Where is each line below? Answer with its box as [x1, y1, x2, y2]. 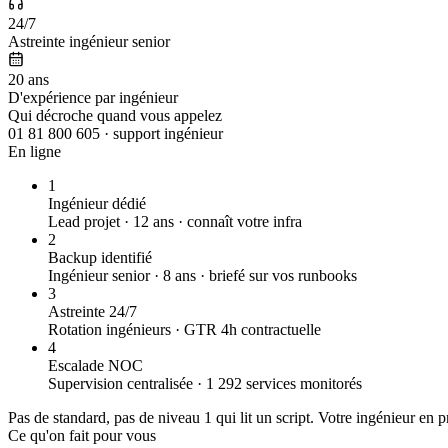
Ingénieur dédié [48, 194, 146, 212]
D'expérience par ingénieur [8, 88, 178, 106]
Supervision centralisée [48, 374, 193, 392]
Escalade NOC [48, 356, 143, 374]
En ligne [8, 142, 61, 160]
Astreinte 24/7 [48, 302, 137, 320]
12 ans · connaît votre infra [133, 212, 302, 230]
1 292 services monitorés [206, 374, 362, 392]
